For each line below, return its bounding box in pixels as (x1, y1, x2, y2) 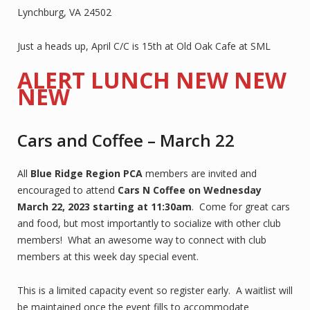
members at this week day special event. (17, 249, 204, 263)
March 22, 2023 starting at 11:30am (17, 199, 192, 213)
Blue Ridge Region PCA (30, 166, 143, 180)
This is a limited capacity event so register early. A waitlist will (17, 283, 293, 297)
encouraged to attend (17, 183, 118, 197)
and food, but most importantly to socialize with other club (17, 216, 281, 230)
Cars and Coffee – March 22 (17, 128, 235, 152)
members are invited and (143, 166, 257, 180)
